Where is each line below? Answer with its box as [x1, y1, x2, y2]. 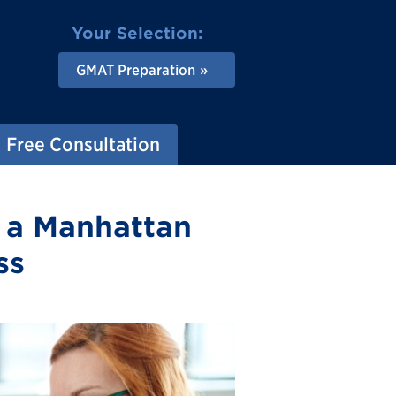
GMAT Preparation [76, 62, 195, 78]
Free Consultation [6, 133, 160, 155]
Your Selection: [72, 24, 203, 42]
